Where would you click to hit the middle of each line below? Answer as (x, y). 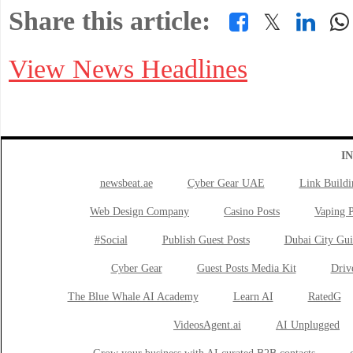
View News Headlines (128, 69)
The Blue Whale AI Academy (133, 297)
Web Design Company (139, 212)
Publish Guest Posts (206, 240)
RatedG (324, 297)
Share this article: (110, 21)
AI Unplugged (308, 325)
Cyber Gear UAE (226, 183)
